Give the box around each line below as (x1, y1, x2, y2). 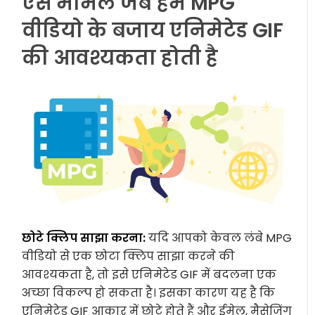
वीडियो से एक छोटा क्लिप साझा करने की (22, 247, 236, 264)
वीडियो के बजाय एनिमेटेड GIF (22, 17, 283, 44)
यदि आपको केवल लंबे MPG (146, 229, 292, 246)
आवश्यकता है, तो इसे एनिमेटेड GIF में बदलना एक (22, 266, 277, 283)
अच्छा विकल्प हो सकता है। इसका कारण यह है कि (22, 284, 276, 301)
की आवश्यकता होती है (22, 44, 218, 72)
